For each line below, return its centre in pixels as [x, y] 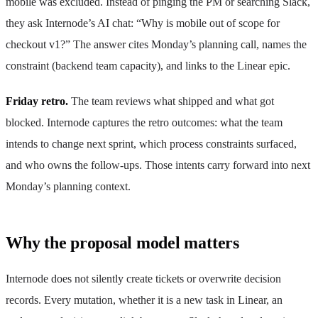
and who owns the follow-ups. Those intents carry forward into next [158, 165]
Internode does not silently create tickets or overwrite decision [143, 278]
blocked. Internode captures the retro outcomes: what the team [144, 122]
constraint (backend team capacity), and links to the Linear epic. [148, 65]
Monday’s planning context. [68, 186]
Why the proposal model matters [122, 242]
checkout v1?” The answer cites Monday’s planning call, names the [156, 44]
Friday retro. [37, 101]
